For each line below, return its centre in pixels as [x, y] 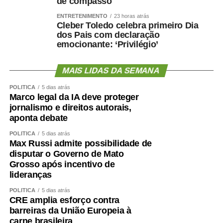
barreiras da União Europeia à [70, 210]
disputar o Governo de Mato [66, 154]
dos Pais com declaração [108, 35]
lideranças [31, 174]
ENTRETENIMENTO [82, 16]
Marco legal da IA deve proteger [74, 97]
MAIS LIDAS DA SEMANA [111, 70]
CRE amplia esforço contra [64, 200]
